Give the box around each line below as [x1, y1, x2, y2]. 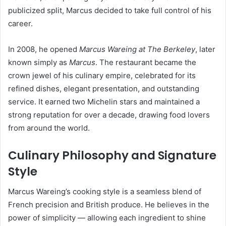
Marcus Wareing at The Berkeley [79, 44, 195, 54]
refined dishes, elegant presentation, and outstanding [8, 83, 199, 93]
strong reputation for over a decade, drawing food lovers [8, 109, 210, 120]
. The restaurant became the [95, 57, 196, 67]
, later [195, 44, 215, 54]
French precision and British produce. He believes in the [8, 200, 209, 210]
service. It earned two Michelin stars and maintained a [8, 96, 200, 106]
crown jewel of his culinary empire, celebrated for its [8, 70, 196, 80]
